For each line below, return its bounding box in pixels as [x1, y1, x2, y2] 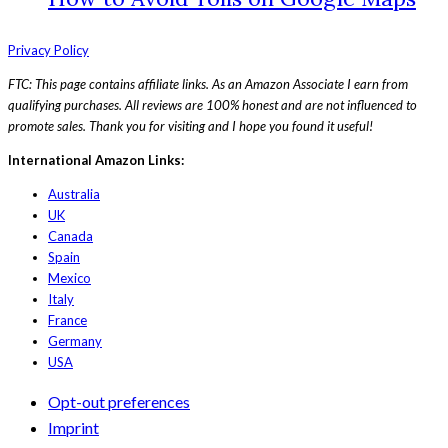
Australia [48, 185, 100, 202]
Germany [48, 332, 102, 349]
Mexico [48, 269, 91, 286]
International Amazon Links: [8, 151, 184, 168]
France [48, 311, 87, 328]
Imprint [48, 417, 99, 437]
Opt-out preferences [48, 391, 190, 411]
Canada [48, 227, 93, 244]
